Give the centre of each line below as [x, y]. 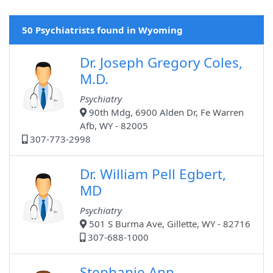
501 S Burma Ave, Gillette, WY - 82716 [168, 224]
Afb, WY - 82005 [114, 126]
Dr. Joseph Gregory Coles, [161, 63]
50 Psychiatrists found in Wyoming [102, 30]
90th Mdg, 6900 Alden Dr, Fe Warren [165, 112]
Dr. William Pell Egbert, [153, 174]
